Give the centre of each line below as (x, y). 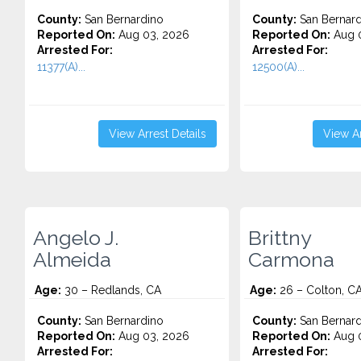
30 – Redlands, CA (111, 290)
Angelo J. (76, 238)
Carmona (291, 259)
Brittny (280, 238)
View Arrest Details (157, 134)
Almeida (72, 259)
